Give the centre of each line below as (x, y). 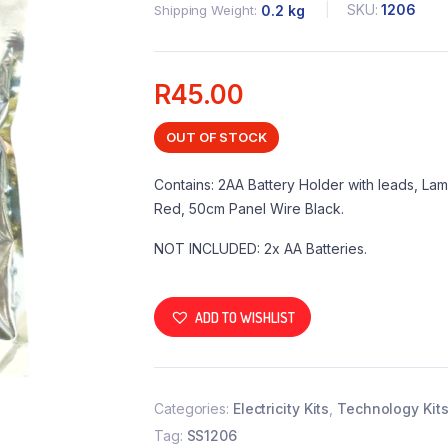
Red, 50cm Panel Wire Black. (249, 209)
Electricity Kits (281, 409)
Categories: (193, 409)
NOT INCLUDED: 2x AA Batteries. (260, 249)
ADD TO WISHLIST (245, 317)
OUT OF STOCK (216, 137)
